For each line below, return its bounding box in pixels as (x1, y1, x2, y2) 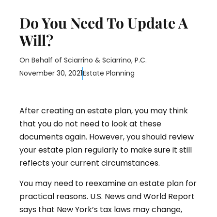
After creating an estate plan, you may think (19, 105, 188, 117)
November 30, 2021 (19, 68, 82, 78)
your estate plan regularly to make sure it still (19, 144, 192, 156)
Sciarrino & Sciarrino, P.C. (64, 55, 147, 65)
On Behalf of (19, 55, 64, 65)
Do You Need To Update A (19, 13, 188, 33)
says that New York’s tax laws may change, (19, 203, 182, 215)
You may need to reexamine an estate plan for (19, 177, 197, 189)
